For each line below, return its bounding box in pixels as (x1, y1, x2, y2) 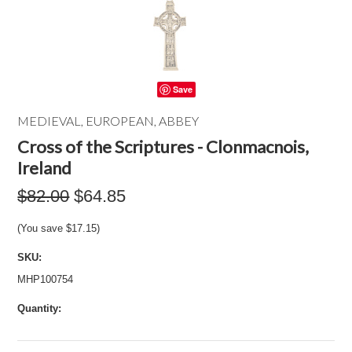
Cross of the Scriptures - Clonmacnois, (17, 136, 310, 157)
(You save (17, 222, 67, 234)
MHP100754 (17, 273, 74, 285)
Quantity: (17, 302, 62, 314)
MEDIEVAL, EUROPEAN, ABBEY (17, 113, 200, 128)
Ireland (17, 157, 72, 178)
